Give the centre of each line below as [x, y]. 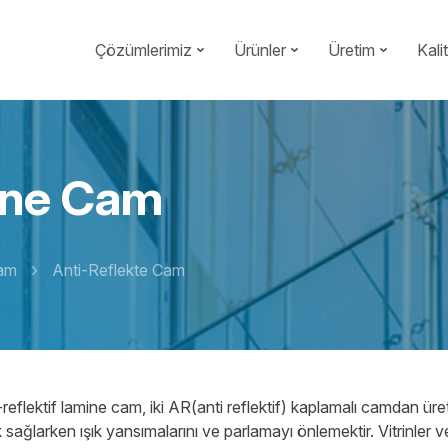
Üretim [351, 50]
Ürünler [260, 50]
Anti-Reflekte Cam [118, 269]
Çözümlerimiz [143, 50]
